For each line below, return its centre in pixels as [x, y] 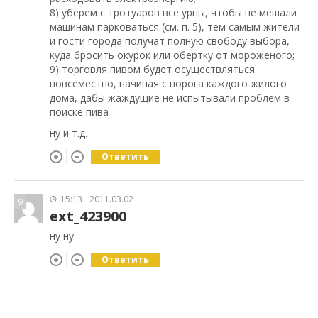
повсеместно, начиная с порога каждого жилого [168, 84]
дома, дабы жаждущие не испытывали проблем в [170, 98]
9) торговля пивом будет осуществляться [152, 70]
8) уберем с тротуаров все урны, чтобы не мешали [173, 13]
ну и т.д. [68, 133]
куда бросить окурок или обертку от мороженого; [172, 55]
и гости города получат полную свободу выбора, [170, 41]
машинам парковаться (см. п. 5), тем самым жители [175, 27]
